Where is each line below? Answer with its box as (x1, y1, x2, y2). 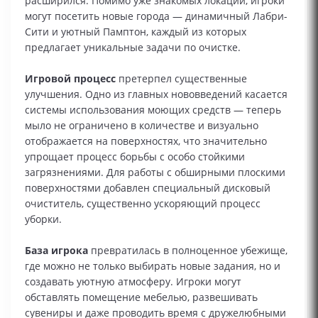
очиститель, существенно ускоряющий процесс (25, 197, 261, 210)
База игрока (25, 243, 88, 257)
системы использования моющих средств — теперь (25, 103, 281, 116)
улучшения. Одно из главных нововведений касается (25, 87, 287, 101)
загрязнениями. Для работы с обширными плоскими (25, 165, 285, 179)
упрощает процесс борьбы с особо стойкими (25, 150, 245, 163)
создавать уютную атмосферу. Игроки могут (25, 275, 241, 288)
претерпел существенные (116, 72, 247, 85)
